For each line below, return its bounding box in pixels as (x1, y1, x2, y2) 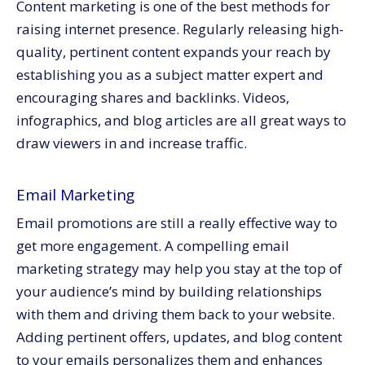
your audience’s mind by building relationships (16, 282, 322, 301)
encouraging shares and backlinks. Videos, (16, 87, 289, 107)
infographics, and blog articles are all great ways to (16, 110, 346, 130)
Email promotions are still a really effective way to (16, 213, 337, 232)
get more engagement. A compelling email (16, 236, 289, 255)
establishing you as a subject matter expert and (16, 64, 323, 84)
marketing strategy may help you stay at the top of (16, 259, 342, 278)
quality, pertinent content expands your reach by (16, 42, 331, 61)
